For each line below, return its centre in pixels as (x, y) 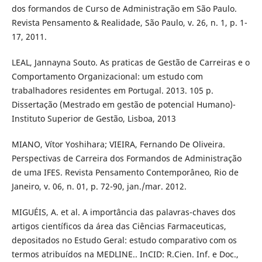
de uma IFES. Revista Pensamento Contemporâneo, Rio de (125, 173)
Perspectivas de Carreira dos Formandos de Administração (126, 158)
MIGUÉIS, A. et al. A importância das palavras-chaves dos (123, 212)
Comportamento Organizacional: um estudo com (107, 77)
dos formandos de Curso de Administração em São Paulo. (124, 9)
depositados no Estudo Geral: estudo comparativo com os (124, 240)
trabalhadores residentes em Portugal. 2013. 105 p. (112, 91)
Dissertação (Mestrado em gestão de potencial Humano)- (123, 105)
